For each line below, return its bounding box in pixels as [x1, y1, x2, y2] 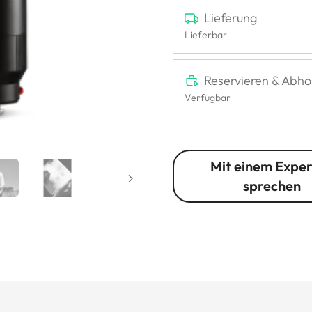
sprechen [243, 176, 302, 194]
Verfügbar [185, 91, 231, 104]
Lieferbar [185, 28, 227, 41]
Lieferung [204, 9, 257, 26]
